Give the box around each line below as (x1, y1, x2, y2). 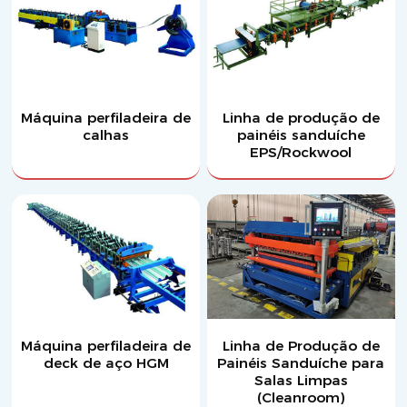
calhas (83, 125, 130, 144)
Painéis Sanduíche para (217, 353, 385, 372)
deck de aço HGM (43, 353, 169, 372)
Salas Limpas (253, 371, 348, 389)
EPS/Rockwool (250, 143, 352, 161)
